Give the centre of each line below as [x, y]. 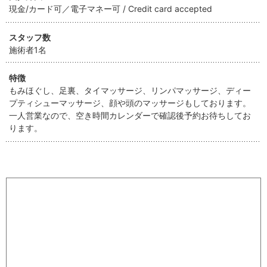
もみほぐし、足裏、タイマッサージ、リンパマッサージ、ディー [130, 91]
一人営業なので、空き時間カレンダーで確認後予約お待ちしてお [130, 116]
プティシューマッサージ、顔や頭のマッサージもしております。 [130, 103]
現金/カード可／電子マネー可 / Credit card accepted [111, 9]
